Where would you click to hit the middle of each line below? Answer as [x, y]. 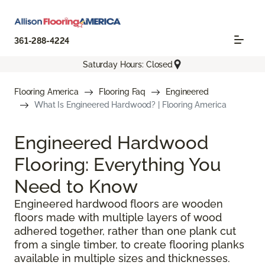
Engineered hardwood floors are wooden [119, 204]
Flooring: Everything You [118, 164]
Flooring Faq [122, 92]
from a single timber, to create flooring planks [129, 245]
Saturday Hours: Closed [128, 64]
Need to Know [76, 186]
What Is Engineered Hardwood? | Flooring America [130, 105]
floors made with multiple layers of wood [118, 218]
